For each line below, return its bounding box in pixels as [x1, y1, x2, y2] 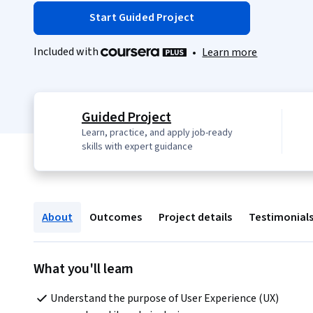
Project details [159, 210, 232, 226]
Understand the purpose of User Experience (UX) [50, 291, 279, 307]
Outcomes [89, 210, 142, 226]
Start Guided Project [89, 10, 195, 25]
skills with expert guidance [81, 140, 193, 154]
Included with [34, 44, 101, 59]
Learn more [202, 45, 258, 61]
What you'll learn [34, 259, 134, 279]
